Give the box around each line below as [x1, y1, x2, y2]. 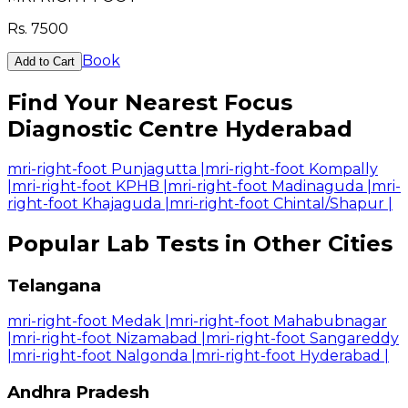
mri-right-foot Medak [7, 312, 161, 331]
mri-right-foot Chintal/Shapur [169, 194, 384, 212]
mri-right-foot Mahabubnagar [169, 312, 387, 331]
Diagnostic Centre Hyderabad [7, 115, 352, 142]
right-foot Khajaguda [7, 194, 161, 212]
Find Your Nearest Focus [7, 88, 292, 116]
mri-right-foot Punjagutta [7, 159, 197, 178]
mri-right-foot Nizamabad [12, 330, 198, 348]
